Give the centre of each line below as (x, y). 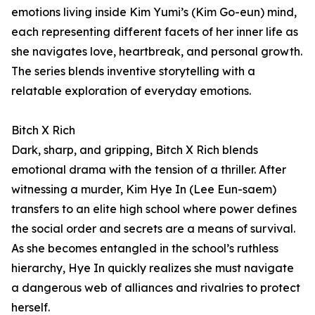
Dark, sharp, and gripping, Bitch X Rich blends (135, 150)
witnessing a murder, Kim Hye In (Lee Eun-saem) (144, 189)
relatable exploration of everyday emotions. (131, 91)
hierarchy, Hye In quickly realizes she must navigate (153, 268)
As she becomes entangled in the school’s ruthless (145, 249)
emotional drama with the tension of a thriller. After (149, 170)
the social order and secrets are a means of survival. (153, 229)
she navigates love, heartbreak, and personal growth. (157, 52)
